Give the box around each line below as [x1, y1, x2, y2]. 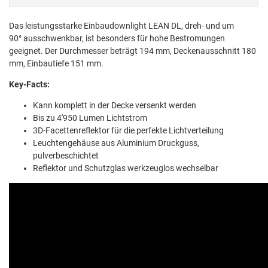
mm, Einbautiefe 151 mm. [9, 58, 103, 68]
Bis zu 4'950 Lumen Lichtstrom [33, 112, 147, 123]
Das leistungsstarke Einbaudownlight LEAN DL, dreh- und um [9, 20, 234, 31]
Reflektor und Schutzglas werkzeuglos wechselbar [33, 163, 218, 173]
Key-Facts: [9, 79, 50, 89]
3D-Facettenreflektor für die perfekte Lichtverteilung [33, 125, 224, 135]
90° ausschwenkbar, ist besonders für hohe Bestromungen [9, 33, 225, 43]
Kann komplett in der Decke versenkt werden [33, 100, 196, 110]
